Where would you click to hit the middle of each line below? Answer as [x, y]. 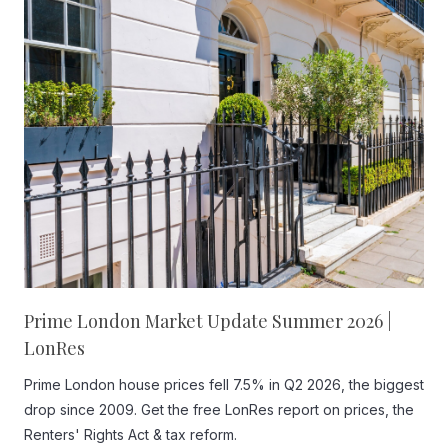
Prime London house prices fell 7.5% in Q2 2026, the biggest [224, 384]
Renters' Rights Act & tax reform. [130, 434]
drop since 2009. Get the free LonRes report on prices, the [219, 409]
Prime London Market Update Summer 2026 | [208, 321]
